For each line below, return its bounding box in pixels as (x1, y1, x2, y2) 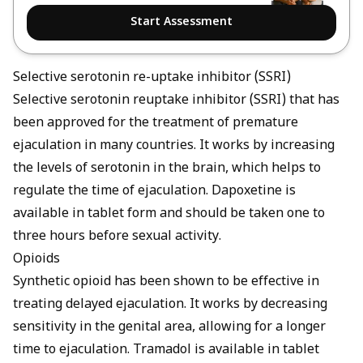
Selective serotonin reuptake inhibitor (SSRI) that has (13, 92, 340, 109)
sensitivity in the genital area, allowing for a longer (13, 318, 326, 336)
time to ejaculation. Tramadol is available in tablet (13, 341, 319, 359)
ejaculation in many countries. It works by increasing (13, 137, 335, 155)
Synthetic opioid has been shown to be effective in (13, 273, 319, 291)
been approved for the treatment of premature (13, 114, 298, 132)
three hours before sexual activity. (13, 228, 221, 246)
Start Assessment (130, 14, 233, 30)
